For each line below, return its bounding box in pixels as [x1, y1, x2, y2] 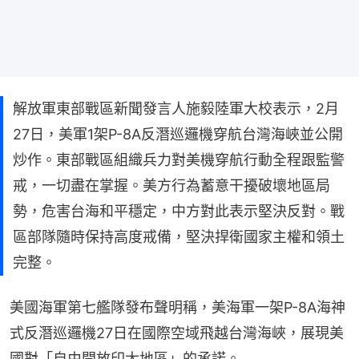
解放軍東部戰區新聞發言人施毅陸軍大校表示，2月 [13, 99, 339, 117]
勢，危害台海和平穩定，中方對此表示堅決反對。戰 [13, 202, 345, 220]
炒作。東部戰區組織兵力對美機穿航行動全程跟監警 [13, 151, 345, 168]
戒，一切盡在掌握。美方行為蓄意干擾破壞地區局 [13, 176, 330, 194]
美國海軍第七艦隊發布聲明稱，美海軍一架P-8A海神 [10, 298, 345, 316]
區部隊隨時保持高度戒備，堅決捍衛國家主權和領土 [13, 228, 345, 245]
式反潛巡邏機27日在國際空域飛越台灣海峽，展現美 [10, 324, 344, 341]
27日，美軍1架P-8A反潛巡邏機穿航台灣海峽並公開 [13, 125, 343, 143]
